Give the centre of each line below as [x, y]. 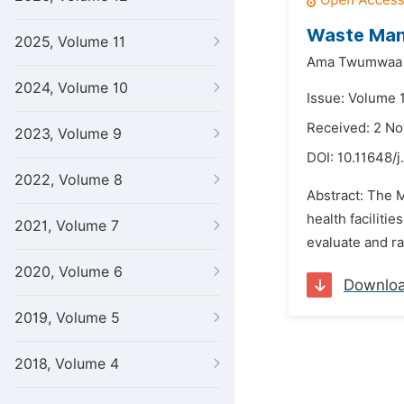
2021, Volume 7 [67, 226]
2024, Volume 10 [71, 88]
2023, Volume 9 [68, 134]
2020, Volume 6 [69, 272]
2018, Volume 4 [67, 364]
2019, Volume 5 [67, 318]
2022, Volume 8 [69, 180]
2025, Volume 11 [70, 42]
